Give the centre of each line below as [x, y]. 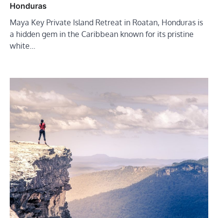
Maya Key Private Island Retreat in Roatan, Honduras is [106, 23]
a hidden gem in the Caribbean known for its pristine [102, 34]
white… [23, 46]
